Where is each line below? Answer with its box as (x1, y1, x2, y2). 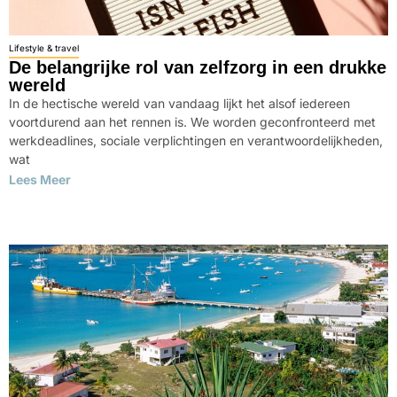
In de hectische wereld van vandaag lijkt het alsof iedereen (9, 96, 350, 111)
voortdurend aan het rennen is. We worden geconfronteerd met (9, 114, 376, 129)
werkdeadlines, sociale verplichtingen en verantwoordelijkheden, (9, 133, 383, 148)
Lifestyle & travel (9, 43, 79, 53)
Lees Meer (9, 172, 71, 187)
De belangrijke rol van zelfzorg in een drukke (9, 58, 386, 77)
